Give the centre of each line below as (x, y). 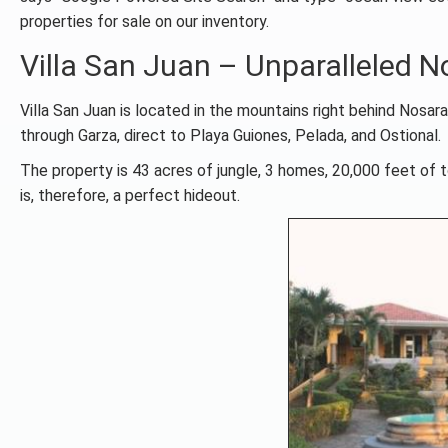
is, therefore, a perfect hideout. (130, 195)
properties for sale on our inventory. (144, 21)
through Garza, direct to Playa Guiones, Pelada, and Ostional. (230, 135)
